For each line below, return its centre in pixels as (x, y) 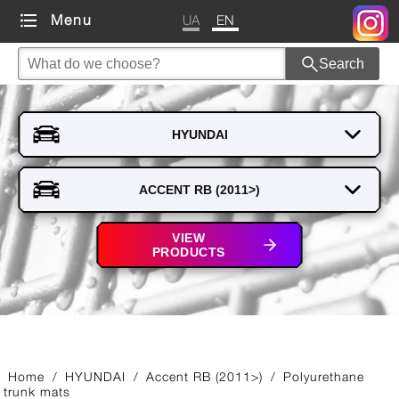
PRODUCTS (188, 252)
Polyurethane (324, 376)
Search (342, 63)
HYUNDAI (96, 376)
